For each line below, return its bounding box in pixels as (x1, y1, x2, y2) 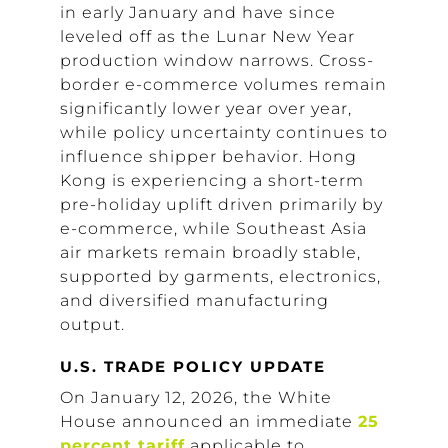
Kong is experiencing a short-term (60, 171, 364, 190)
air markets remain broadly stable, (60, 243, 361, 262)
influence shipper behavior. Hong (60, 147, 357, 166)
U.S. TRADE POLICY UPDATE (60, 357, 326, 376)
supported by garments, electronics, (60, 267, 381, 286)
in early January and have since (60, 3, 336, 22)
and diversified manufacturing (60, 291, 329, 310)
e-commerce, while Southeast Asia (60, 219, 367, 238)
